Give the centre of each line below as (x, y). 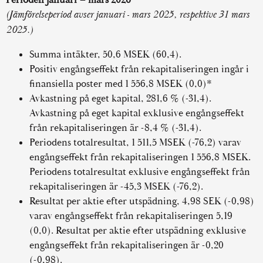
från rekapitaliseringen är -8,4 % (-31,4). (115, 128)
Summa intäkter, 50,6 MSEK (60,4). (105, 54)
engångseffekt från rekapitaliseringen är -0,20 (127, 245)
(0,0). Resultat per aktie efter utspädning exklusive (138, 230)
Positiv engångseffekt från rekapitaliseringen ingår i (139, 69)
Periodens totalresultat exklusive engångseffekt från (140, 172)
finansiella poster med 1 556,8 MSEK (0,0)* (121, 84)
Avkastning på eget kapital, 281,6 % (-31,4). (120, 98)
